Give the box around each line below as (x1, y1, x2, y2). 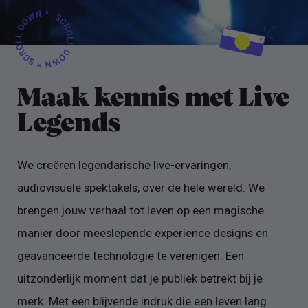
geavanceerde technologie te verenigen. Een (17, 248, 245, 263)
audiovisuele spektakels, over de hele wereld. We (17, 180, 265, 195)
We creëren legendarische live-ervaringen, (17, 157, 232, 172)
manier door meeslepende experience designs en (17, 225, 269, 240)
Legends (17, 110, 122, 137)
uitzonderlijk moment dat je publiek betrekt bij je (17, 271, 263, 285)
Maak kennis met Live (17, 85, 290, 111)
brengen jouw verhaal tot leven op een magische (17, 203, 265, 217)
